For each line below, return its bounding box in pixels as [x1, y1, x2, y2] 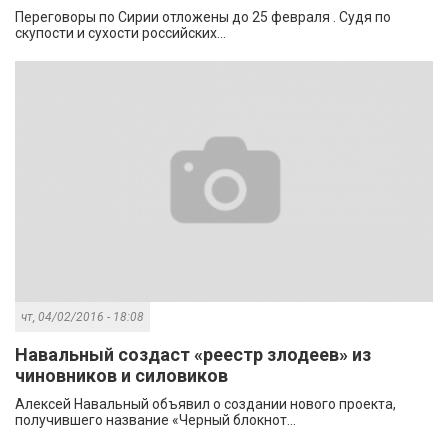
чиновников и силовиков [15, 365, 228, 387]
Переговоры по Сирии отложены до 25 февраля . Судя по [15, 9, 391, 25]
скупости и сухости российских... [15, 25, 226, 41]
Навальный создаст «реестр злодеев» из [15, 344, 371, 366]
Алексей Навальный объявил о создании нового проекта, [15, 396, 396, 413]
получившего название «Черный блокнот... [15, 412, 296, 429]
